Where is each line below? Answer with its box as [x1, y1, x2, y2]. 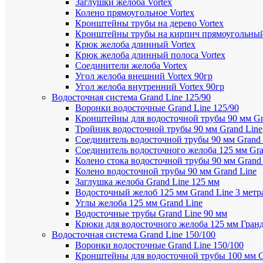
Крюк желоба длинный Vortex [75, 39, 195, 49]
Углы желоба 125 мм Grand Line [75, 198, 203, 208]
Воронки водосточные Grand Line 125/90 [75, 103, 239, 113]
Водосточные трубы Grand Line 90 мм [75, 208, 227, 218]
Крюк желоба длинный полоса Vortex [75, 50, 225, 60]
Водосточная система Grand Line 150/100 [52, 230, 215, 240]
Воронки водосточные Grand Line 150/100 [75, 240, 244, 250]
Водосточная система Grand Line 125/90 [52, 92, 211, 102]
